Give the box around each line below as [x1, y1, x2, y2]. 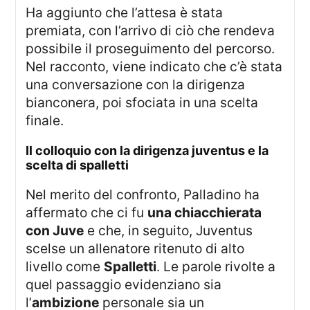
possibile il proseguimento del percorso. [26, 40, 275, 57]
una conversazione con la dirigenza [26, 76, 246, 93]
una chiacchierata [147, 203, 262, 221]
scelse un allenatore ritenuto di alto [26, 239, 245, 257]
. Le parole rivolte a [156, 257, 276, 275]
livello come [26, 257, 104, 275]
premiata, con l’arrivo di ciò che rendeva [26, 22, 275, 39]
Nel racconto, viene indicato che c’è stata [26, 58, 283, 75]
